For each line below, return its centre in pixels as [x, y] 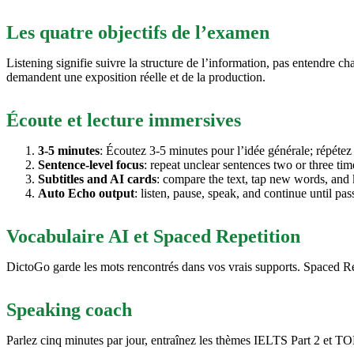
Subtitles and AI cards [97, 179]
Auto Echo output [86, 193]
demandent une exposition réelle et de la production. [136, 77]
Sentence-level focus [91, 164]
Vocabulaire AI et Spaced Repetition [153, 236]
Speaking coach [69, 309]
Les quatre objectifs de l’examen [138, 32]
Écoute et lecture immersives [124, 120]
